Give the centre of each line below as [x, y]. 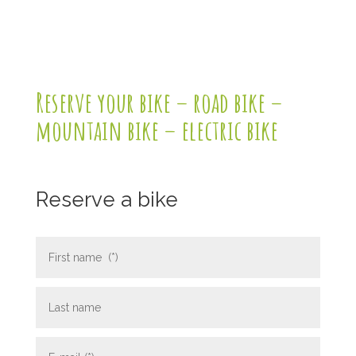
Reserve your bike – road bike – [159, 102]
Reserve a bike [106, 200]
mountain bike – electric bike [157, 130]
